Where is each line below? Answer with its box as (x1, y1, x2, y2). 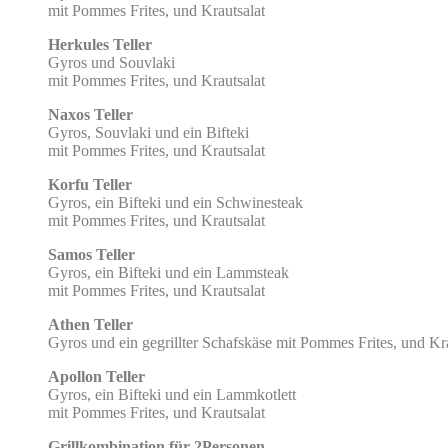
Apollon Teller (48, 367, 145, 385)
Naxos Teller (48, 105, 133, 123)
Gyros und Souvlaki (48, 53, 175, 71)
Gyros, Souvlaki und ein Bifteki (48, 123, 249, 141)
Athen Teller (48, 315, 133, 333)
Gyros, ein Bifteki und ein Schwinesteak (48, 193, 303, 211)
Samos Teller (48, 245, 135, 263)
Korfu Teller (48, 175, 132, 193)
